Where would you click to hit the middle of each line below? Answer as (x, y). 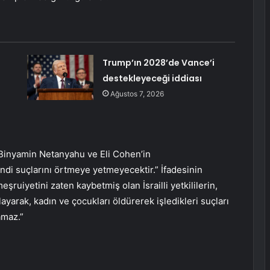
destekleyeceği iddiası (152, 79)
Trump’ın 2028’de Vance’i (158, 63)
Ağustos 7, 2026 (137, 94)
